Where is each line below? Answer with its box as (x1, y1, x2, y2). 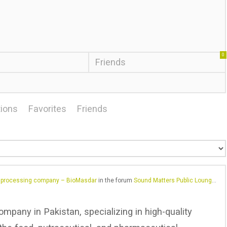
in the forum (96, 177, 134, 184)
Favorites (28, 103, 67, 114)
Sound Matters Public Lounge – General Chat (133, 177, 212, 184)
